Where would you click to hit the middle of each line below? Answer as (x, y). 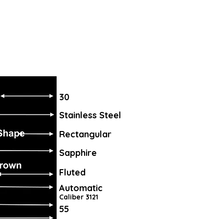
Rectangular (85, 134)
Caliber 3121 (79, 197)
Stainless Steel (90, 115)
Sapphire (78, 153)
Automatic (81, 188)
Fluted (72, 172)
